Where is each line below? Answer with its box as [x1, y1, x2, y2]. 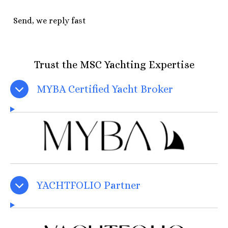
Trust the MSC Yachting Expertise [34, 59, 194, 71]
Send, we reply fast [13, 15, 86, 25]
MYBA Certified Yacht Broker [37, 83, 173, 96]
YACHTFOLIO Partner [37, 179, 140, 191]
